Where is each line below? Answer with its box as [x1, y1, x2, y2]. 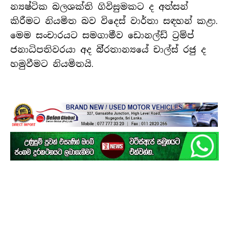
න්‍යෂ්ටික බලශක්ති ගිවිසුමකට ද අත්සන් [10, 1, 188, 13]
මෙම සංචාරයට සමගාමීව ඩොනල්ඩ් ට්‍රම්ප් [10, 30, 194, 41]
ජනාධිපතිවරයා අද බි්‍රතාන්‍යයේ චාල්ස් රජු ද [10, 44, 206, 56]
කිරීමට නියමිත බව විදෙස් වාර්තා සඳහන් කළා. [10, 15, 218, 27]
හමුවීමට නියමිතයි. [10, 58, 94, 70]
